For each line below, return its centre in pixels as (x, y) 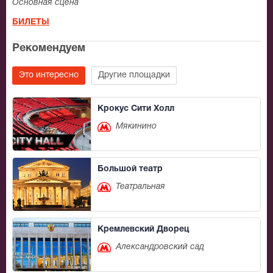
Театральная (140, 187)
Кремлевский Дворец (143, 230)
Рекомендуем (49, 49)
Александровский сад (160, 247)
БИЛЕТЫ (31, 23)
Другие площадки (134, 76)
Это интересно (49, 76)
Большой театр (130, 169)
